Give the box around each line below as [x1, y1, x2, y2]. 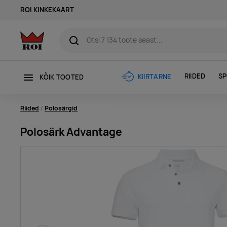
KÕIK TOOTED [39, 72, 84, 82]
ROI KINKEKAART [20, 6, 74, 14]
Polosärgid [45, 103, 78, 112]
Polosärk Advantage [20, 124, 122, 139]
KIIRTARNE [137, 72, 172, 81]
